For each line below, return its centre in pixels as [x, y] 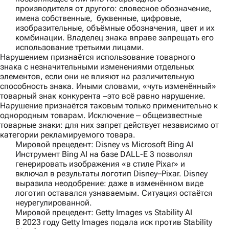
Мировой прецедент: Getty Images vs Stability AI [104, 213]
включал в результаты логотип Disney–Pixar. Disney [111, 174]
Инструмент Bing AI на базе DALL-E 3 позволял [104, 154]
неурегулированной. [54, 203]
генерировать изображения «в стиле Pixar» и [100, 164]
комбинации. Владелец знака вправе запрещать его [114, 38]
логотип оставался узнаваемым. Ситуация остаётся [114, 193]
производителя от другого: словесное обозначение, [113, 9]
